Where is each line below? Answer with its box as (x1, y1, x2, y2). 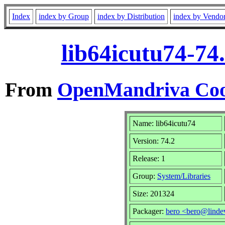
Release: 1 (133, 154, 165, 163)
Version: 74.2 (133, 136, 175, 145)
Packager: (133, 206, 166, 215)
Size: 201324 (133, 189, 174, 198)
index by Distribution (97, 12, 165, 21)
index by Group (39, 12, 89, 21)
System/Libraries (157, 171, 210, 180)
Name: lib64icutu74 (133, 119, 195, 128)
